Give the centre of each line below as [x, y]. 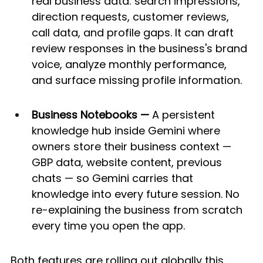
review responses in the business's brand [141, 48]
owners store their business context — [133, 146]
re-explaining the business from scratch [139, 210]
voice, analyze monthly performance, [131, 64]
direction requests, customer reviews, [132, 16]
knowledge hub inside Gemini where [127, 130]
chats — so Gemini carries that [114, 178]
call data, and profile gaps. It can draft [134, 32]
